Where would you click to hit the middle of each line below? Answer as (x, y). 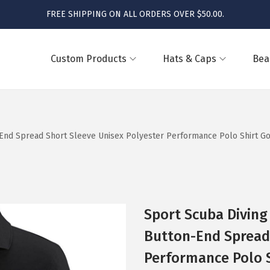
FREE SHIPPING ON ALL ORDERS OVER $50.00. (135, 14)
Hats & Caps (190, 58)
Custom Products (89, 58)
